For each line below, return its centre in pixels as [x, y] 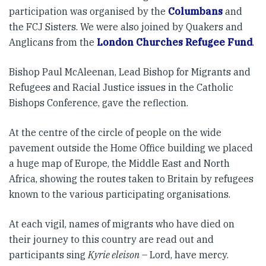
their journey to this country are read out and [111, 239]
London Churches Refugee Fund [175, 42]
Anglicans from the [53, 42]
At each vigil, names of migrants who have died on [122, 224]
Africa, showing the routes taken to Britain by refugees [131, 178]
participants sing [48, 254]
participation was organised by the [88, 11]
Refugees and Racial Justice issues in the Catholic [121, 87]
